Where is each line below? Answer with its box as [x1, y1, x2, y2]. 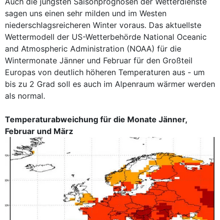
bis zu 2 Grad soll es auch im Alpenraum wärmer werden [5, 79, 215, 89]
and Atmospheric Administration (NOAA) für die [5, 44, 181, 54]
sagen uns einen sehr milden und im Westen [5, 8, 166, 18]
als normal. [5, 91, 45, 101]
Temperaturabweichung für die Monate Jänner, [5, 114, 187, 124]
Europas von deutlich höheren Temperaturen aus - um [5, 67, 205, 77]
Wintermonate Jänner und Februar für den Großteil [5, 55, 192, 65]
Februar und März [5, 126, 73, 136]
